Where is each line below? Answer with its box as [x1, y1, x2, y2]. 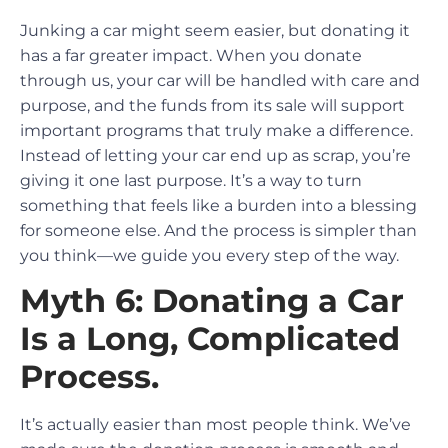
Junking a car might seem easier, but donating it [20, 21, 410, 40]
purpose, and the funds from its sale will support [20, 96, 405, 115]
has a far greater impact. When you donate [20, 46, 362, 65]
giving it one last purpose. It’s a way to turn [20, 171, 362, 190]
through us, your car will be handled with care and [20, 71, 420, 90]
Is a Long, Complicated [20, 319, 400, 359]
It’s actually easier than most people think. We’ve [20, 415, 411, 435]
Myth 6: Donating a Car [20, 281, 404, 321]
